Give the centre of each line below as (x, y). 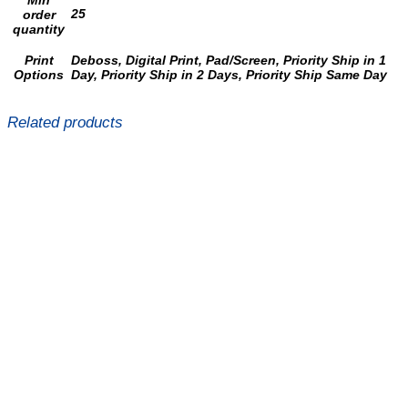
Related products (65, 122)
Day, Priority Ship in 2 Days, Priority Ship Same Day (229, 75)
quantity (39, 30)
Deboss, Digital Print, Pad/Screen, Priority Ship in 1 (229, 61)
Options (39, 75)
